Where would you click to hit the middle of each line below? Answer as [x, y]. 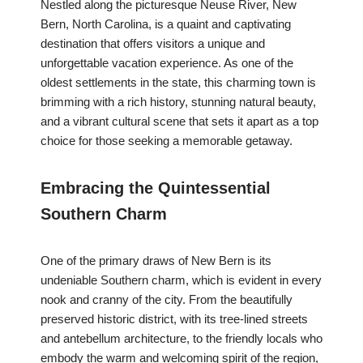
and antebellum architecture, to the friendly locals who [181, 339]
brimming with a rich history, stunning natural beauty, [178, 102]
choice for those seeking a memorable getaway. [167, 141]
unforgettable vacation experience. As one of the [167, 63]
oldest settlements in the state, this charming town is [178, 83]
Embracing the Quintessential [156, 188]
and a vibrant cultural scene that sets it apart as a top [179, 122]
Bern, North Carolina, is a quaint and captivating [166, 24]
